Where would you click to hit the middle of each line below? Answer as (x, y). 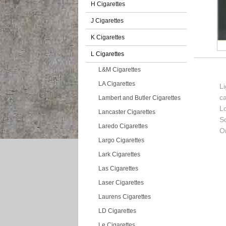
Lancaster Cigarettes (127, 112)
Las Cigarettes (118, 168)
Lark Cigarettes (119, 154)
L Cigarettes (107, 54)
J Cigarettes (107, 21)
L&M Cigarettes (120, 70)
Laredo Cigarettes (123, 126)
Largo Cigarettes (121, 140)
